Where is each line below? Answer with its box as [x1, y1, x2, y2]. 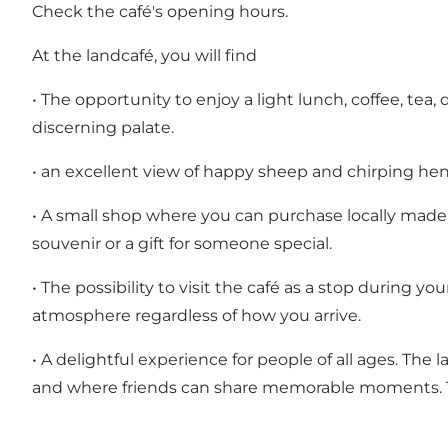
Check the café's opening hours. [32, 2, 288, 22]
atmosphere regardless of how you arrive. [32, 306, 361, 326]
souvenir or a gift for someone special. [32, 234, 332, 254]
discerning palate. [32, 118, 174, 138]
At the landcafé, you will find [32, 46, 257, 66]
